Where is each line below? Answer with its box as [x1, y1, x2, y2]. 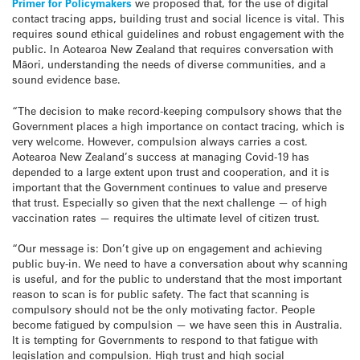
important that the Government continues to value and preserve [12, 179, 327, 194]
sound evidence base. [12, 72, 121, 87]
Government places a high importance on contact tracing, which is [12, 118, 345, 133]
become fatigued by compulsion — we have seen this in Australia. [12, 317, 342, 331]
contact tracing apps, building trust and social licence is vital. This [12, 11, 345, 26]
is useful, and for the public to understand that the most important [12, 271, 342, 285]
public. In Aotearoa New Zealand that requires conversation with [12, 42, 333, 56]
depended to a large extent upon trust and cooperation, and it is [12, 164, 329, 178]
